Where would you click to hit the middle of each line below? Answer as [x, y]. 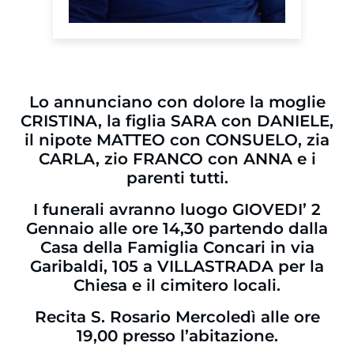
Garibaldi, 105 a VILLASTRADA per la [177, 267]
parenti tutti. [177, 178]
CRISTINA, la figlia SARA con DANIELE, [177, 121]
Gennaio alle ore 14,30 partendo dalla [177, 229]
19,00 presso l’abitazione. [177, 336]
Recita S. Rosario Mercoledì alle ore [177, 317]
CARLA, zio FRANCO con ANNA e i [177, 159]
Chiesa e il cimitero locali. [177, 286]
